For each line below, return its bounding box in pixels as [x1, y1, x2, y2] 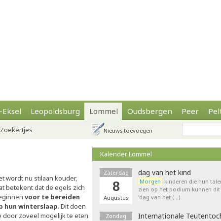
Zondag [106, 212, 126, 220]
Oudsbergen [127, 106, 172, 116]
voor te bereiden [23, 192, 80, 201]
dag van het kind [138, 168, 191, 177]
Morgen [140, 178, 161, 185]
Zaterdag [103, 169, 129, 176]
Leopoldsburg [31, 106, 80, 116]
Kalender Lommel [100, 149, 152, 158]
